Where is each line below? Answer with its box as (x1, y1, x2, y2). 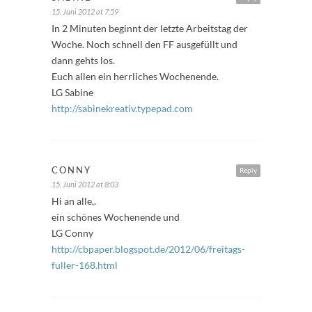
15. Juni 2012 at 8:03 (52, 179, 118, 189)
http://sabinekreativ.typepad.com (52, 102, 193, 114)
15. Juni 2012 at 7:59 (52, 6, 118, 16)
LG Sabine (52, 86, 93, 98)
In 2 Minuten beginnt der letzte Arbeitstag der (52, 22, 248, 34)
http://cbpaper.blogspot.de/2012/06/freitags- (52, 242, 245, 255)
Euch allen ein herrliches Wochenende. (52, 70, 219, 82)
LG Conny (52, 226, 93, 239)
